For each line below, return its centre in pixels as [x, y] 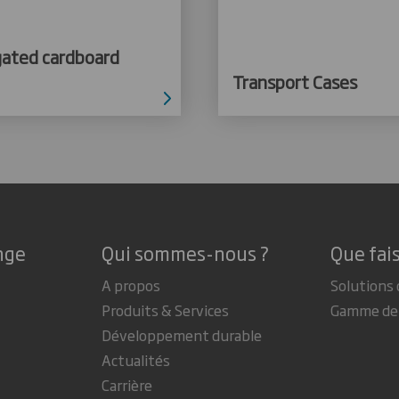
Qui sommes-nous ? [185, 252]
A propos [130, 285]
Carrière [126, 384]
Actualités [135, 359]
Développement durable [181, 334]
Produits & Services [165, 309]
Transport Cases [295, 81]
